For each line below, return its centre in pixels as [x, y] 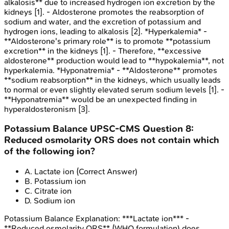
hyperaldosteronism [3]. [47, 109]
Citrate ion [53, 191]
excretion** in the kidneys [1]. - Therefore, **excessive [103, 51]
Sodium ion [54, 201]
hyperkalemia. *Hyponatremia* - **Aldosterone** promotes [111, 70]
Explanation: [98, 219]
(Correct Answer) [106, 172]
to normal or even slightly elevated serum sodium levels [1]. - [114, 89]
